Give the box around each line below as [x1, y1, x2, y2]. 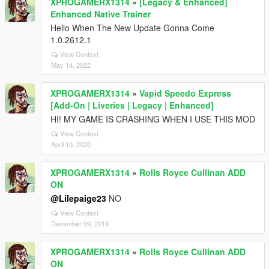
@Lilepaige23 [50, 192, 106, 204]
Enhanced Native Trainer [50, 8, 151, 20]
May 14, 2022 [51, 60, 91, 70]
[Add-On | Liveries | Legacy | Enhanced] [50, 99, 214, 111]
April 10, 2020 [51, 139, 91, 149]
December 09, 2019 [51, 219, 109, 228]
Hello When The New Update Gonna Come [50, 22, 214, 34]
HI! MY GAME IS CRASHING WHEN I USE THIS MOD [50, 113, 255, 125]
